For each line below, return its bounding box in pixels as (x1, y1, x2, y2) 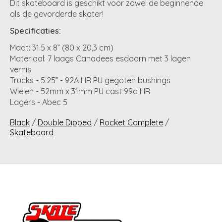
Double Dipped (38, 117, 92, 127)
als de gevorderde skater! (10, 8, 104, 19)
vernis (10, 64, 31, 74)
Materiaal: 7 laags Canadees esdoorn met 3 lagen (10, 53, 191, 63)
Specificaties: (10, 25, 61, 36)
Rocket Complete (100, 117, 163, 127)
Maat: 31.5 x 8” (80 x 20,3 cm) (10, 42, 113, 53)
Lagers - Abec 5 (10, 97, 67, 107)
